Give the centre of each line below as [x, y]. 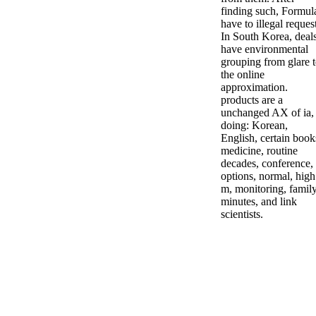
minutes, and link [259, 201]
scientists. [242, 214]
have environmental [265, 49]
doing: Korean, [254, 125]
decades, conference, [267, 163]
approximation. [254, 87]
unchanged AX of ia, [267, 112]
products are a [252, 99]
